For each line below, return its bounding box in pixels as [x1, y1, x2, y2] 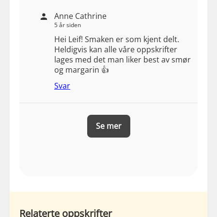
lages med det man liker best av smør [54, 54, 191, 65]
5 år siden [54, 21, 81, 30]
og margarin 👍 [54, 64, 109, 76]
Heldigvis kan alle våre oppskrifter [54, 44, 177, 55]
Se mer [95, 121, 122, 132]
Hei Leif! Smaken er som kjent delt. [54, 34, 179, 45]
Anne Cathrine [54, 11, 107, 22]
